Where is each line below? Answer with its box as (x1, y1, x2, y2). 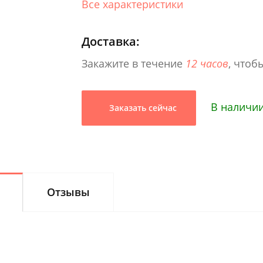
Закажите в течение (82, 56, 186, 70)
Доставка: (82, 33, 140, 49)
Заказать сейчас (107, 102, 177, 113)
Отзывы (47, 184, 90, 199)
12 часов (186, 56, 228, 70)
